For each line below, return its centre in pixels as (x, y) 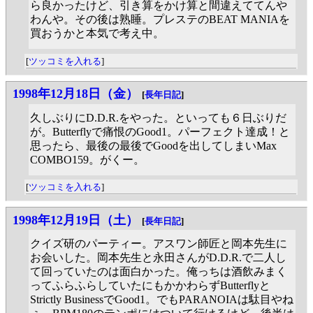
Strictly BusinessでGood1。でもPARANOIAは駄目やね (162, 300)
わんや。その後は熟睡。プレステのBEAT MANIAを (160, 20)
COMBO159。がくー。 (87, 159)
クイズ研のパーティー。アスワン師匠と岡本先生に (159, 244)
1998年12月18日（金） (75, 94)
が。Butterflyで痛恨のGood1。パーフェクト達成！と (160, 131)
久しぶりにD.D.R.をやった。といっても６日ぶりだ (158, 117)
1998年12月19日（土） (75, 220)
